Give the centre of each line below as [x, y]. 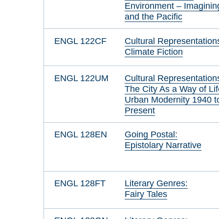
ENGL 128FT [80, 183]
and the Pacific [154, 16]
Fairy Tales [146, 194]
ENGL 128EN [80, 134]
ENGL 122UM [81, 78]
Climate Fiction [154, 51]
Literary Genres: [156, 183]
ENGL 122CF [80, 41]
